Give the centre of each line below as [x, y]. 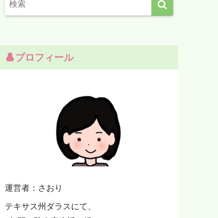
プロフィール [45, 57]
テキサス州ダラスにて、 [51, 206]
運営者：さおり [34, 188]
